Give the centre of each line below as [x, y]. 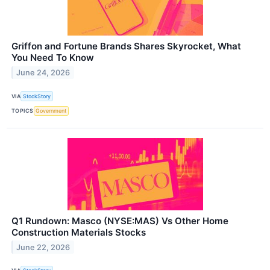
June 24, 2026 [43, 73]
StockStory [37, 96]
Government [51, 111]
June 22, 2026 [43, 247]
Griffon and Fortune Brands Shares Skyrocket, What [126, 46]
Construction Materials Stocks [79, 232]
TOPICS [23, 111]
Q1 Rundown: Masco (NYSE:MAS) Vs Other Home [120, 221]
